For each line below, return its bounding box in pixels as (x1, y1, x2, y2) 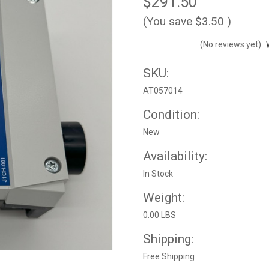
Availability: (143, 148, 207, 163)
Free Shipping (143, 251, 195, 261)
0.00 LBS (143, 210, 176, 220)
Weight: (143, 190, 184, 205)
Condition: (143, 107, 199, 122)
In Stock (143, 168, 173, 178)
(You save (143, 14, 192, 28)
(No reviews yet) (200, 39, 261, 49)
